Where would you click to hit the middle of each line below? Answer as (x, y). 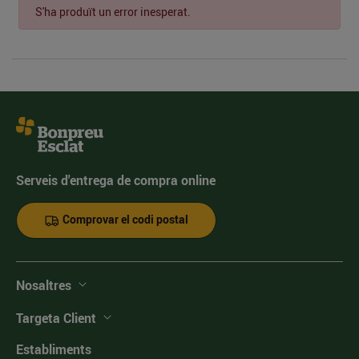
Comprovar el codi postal (124, 220)
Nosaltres (44, 285)
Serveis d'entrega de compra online (116, 180)
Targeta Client (56, 318)
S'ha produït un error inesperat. (113, 12)
